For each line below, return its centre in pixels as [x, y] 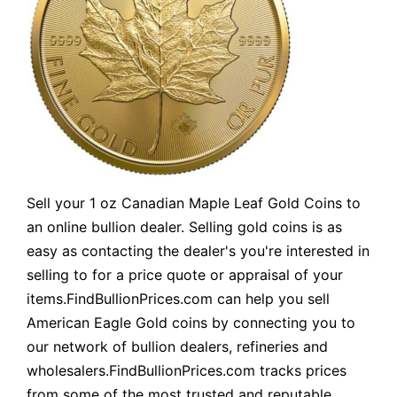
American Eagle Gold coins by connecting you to [191, 322]
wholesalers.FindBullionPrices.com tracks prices [187, 370]
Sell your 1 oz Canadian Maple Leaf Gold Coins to [194, 202]
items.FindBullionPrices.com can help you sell [178, 298]
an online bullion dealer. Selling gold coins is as [184, 226]
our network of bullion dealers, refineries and [177, 346]
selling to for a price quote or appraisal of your [185, 274]
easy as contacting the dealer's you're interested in [198, 250]
